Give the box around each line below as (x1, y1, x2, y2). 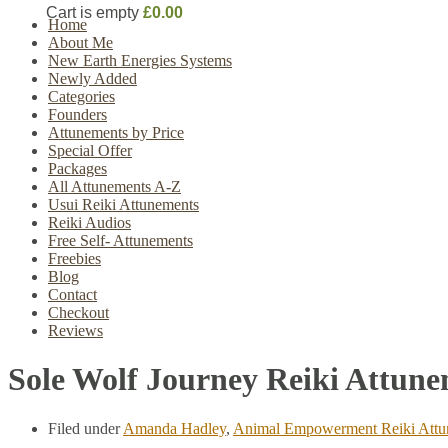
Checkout (48, 304, 109, 321)
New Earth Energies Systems (48, 52, 232, 69)
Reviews (48, 322, 103, 339)
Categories (48, 88, 115, 105)
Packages (48, 160, 107, 177)
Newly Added (48, 70, 137, 87)
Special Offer (48, 142, 132, 159)
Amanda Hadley (123, 419, 226, 437)
